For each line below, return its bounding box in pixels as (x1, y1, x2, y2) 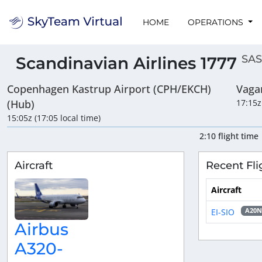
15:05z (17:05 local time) (7, 112, 101, 124)
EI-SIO (211, 206, 235, 218)
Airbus (15, 219, 68, 239)
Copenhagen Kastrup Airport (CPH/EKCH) (7, 82, 211, 96)
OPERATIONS (188, 16, 246, 27)
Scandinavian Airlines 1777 (16, 53, 242, 73)
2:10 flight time (199, 130, 259, 142)
